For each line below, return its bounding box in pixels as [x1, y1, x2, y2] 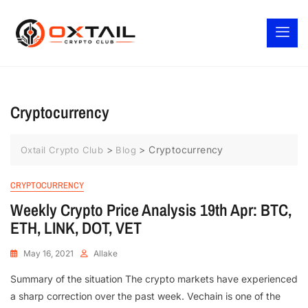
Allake [93, 248, 118, 259]
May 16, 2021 [23, 248, 74, 259]
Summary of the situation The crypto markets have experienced [10, 273, 298, 285]
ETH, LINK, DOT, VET [10, 217, 145, 239]
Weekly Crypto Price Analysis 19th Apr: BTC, [10, 199, 291, 221]
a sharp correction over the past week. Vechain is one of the [10, 290, 280, 302]
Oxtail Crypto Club [21, 144, 104, 156]
